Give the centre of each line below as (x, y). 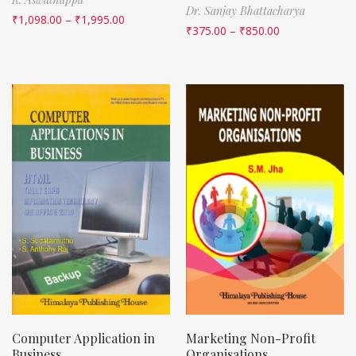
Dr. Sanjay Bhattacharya (246, 10)
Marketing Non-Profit (251, 338)
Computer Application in (83, 338)
